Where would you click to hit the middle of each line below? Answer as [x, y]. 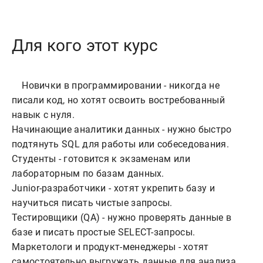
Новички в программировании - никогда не [17, 86]
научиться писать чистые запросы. [92, 203]
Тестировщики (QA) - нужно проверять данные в [122, 218]
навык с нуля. [43, 115]
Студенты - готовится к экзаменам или [101, 159]
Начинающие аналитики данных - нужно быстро [122, 130]
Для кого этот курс [85, 46]
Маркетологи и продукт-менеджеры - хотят [110, 247]
